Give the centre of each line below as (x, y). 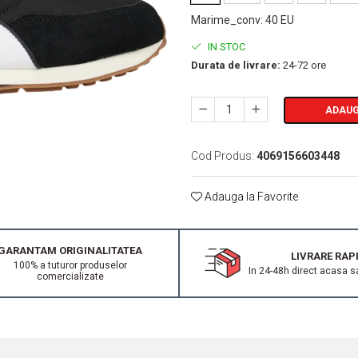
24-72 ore (303, 66)
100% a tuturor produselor (70, 266)
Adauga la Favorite (250, 197)
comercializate (70, 277)
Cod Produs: (223, 156)
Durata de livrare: (236, 66)
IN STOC (225, 47)
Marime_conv (226, 20)
